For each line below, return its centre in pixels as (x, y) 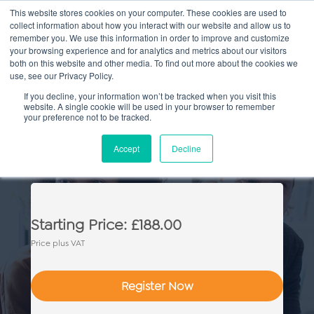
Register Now (157, 286)
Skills (37, 161)
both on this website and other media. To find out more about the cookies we (154, 63)
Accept (126, 148)
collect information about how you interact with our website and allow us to (150, 25)
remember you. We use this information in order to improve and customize (150, 37)
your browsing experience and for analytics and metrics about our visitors (148, 50)
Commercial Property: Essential (163, 132)
